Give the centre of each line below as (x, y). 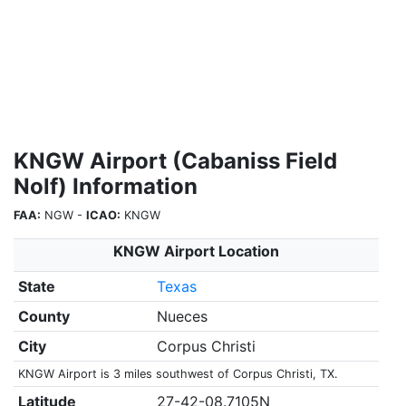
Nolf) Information (106, 186)
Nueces (182, 316)
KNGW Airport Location (196, 251)
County (43, 316)
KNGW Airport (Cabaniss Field (175, 161)
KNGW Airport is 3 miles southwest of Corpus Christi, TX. (178, 374)
